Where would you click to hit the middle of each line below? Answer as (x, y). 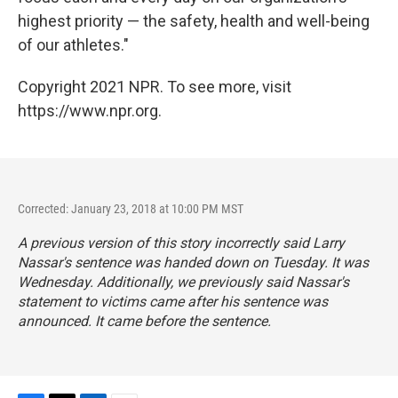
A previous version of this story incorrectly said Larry (181, 243)
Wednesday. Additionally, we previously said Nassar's (183, 282)
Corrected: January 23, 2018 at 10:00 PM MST (131, 209)
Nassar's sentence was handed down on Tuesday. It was (193, 263)
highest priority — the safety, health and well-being (194, 21)
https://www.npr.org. (90, 111)
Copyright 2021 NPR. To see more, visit (155, 87)
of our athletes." (73, 45)
